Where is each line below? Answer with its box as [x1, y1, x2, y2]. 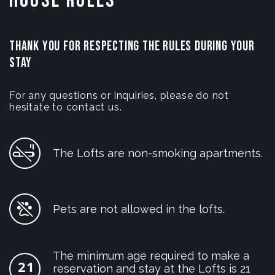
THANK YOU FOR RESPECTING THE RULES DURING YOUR [9, 37, 255, 55]
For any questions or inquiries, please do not [9, 89, 229, 101]
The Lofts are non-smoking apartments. [52, 146, 263, 160]
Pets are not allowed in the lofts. [52, 202, 225, 215]
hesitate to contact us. [9, 101, 122, 113]
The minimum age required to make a [52, 249, 249, 262]
